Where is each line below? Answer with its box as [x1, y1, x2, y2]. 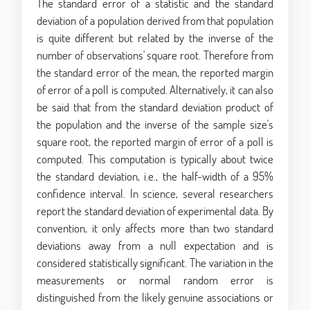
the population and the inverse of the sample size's [37, 116, 273, 133]
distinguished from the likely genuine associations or [37, 289, 273, 306]
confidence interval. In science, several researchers [37, 185, 273, 202]
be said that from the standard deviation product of [37, 99, 273, 116]
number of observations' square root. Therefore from [37, 47, 273, 64]
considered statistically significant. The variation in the [37, 255, 273, 271]
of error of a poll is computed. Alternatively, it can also [37, 82, 273, 98]
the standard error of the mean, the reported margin [37, 64, 273, 81]
